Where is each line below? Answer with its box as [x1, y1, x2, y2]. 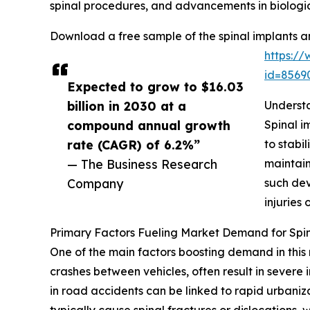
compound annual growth [67, 117, 230, 133]
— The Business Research [67, 156, 217, 172]
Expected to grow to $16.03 [67, 78, 244, 94]
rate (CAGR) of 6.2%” [67, 136, 200, 152]
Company [67, 175, 123, 191]
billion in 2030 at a [67, 98, 186, 113]
